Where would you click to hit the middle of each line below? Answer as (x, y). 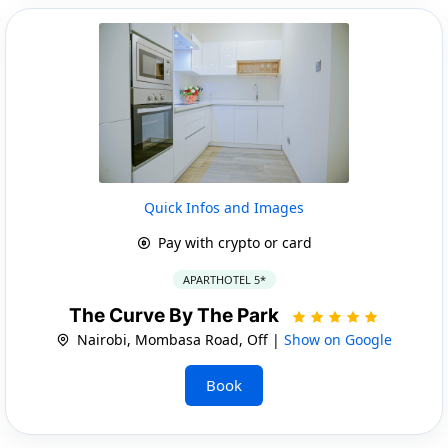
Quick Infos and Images (224, 207)
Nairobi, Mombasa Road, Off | (178, 339)
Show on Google (338, 339)
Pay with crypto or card (232, 242)
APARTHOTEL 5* (224, 279)
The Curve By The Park (176, 315)
